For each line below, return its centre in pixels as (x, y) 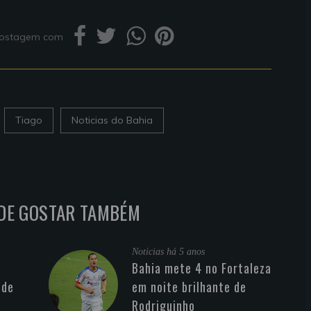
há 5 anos (186, 252)
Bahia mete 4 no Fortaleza (202, 268)
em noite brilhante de (189, 287)
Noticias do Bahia (112, 120)
